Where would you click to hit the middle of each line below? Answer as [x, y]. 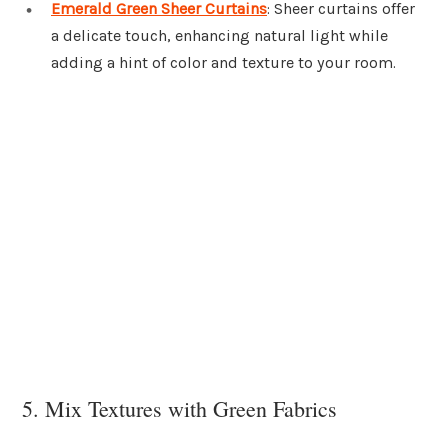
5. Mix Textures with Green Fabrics [179, 409]
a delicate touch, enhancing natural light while [219, 36]
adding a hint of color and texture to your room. [223, 63]
